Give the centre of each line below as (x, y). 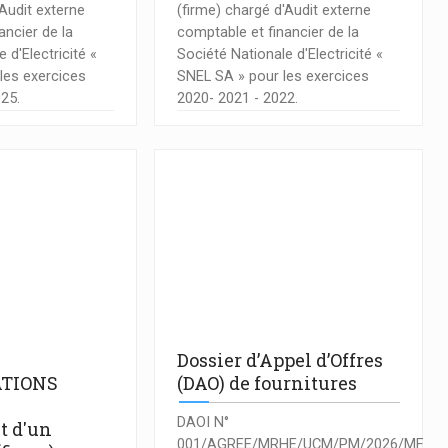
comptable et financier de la (267, 32)
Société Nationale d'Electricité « (279, 54)
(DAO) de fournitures (266, 383)
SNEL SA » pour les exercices (272, 76)
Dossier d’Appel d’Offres (279, 360)
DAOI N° (202, 422)
